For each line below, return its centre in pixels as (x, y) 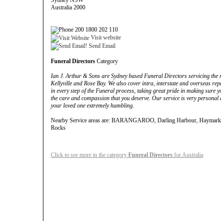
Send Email (101, 46)
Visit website (105, 38)
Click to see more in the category (90, 155)
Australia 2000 (68, 7)
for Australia (188, 155)
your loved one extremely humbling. (92, 105)
